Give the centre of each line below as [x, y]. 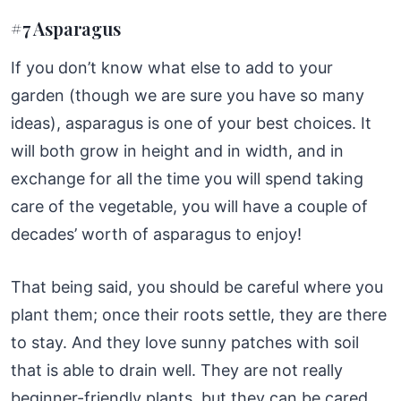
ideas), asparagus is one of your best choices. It [191, 123]
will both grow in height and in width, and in [177, 150]
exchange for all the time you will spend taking [187, 178]
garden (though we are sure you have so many [188, 95]
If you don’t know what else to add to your [172, 67]
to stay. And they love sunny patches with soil [185, 342]
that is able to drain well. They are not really [177, 370]
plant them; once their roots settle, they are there [199, 314]
